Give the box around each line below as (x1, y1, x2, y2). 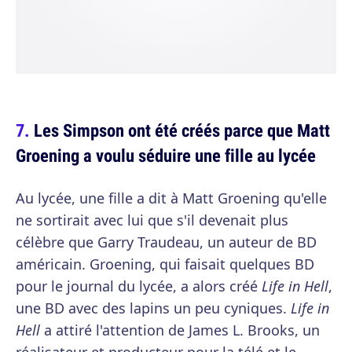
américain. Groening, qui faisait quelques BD (16, 255, 314, 274)
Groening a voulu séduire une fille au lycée (16, 143, 316, 168)
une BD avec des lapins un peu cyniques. (16, 299, 291, 318)
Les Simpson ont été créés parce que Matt (34, 118, 330, 143)
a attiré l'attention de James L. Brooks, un (40, 321, 320, 340)
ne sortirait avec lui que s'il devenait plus (16, 211, 288, 230)
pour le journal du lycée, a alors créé (16, 277, 262, 296)
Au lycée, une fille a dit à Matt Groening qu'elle (16, 189, 327, 208)
